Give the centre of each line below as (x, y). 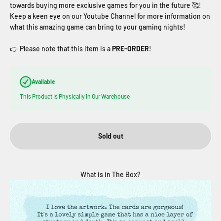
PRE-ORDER (130, 48)
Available (43, 82)
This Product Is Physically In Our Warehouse (75, 96)
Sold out (110, 136)
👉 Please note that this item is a (60, 48)
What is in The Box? (110, 174)
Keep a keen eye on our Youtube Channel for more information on (110, 16)
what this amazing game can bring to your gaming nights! (98, 27)
